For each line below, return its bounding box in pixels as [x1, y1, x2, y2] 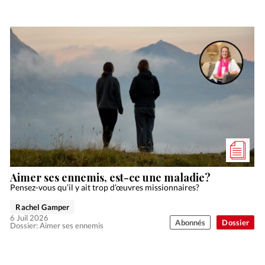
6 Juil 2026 [10, 212, 49, 222]
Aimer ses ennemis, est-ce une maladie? [10, 170, 211, 185]
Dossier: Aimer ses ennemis [10, 220, 104, 230]
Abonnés [175, 217, 206, 227]
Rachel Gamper [15, 202, 70, 212]
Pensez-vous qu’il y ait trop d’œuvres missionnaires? [10, 182, 200, 192]
